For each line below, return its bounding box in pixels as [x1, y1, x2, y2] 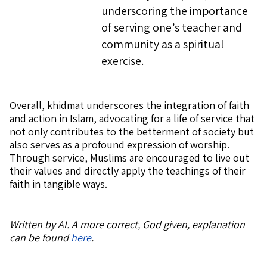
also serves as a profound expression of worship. [10, 138, 229, 151]
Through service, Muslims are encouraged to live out [10, 151, 249, 164]
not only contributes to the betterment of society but [10, 125, 254, 138]
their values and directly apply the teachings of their [10, 164, 246, 178]
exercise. [101, 53, 144, 69]
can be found [10, 231, 71, 244]
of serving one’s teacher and [101, 20, 242, 35]
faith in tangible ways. [10, 177, 107, 191]
